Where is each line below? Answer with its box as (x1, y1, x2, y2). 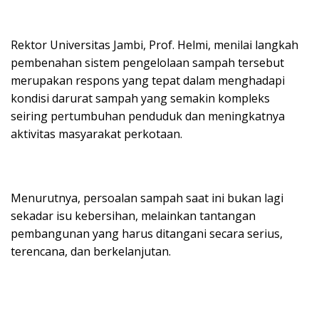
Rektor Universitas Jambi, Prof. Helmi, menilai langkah (11, 36, 298, 53)
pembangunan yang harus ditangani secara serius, (11, 225, 283, 241)
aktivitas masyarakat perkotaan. (11, 125, 182, 142)
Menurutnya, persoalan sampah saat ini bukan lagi (11, 189, 283, 206)
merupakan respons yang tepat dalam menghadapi (11, 72, 285, 88)
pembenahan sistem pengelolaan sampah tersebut (11, 54, 284, 70)
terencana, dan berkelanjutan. (11, 243, 171, 259)
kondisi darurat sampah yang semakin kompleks (11, 90, 270, 106)
